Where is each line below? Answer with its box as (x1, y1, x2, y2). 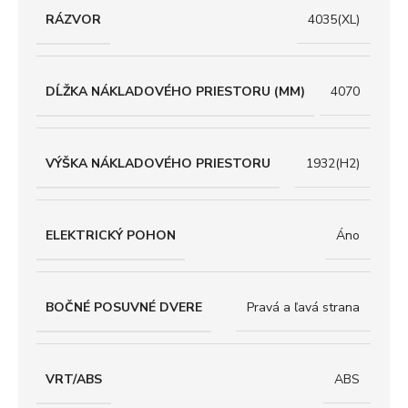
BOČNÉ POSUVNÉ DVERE (46, 298, 202, 316)
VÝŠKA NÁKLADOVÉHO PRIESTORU (46, 154, 270, 172)
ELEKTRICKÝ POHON (46, 226, 176, 244)
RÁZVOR (46, 10, 101, 28)
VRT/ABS (46, 370, 102, 388)
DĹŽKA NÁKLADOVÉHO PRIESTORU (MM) (46, 82, 305, 100)
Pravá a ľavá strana (247, 299, 360, 317)
